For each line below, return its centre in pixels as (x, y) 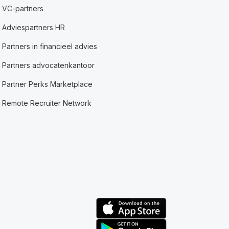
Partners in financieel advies (50, 46)
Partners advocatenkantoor (49, 65)
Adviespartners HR (34, 27)
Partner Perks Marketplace (48, 84)
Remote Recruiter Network (47, 103)
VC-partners (23, 8)
